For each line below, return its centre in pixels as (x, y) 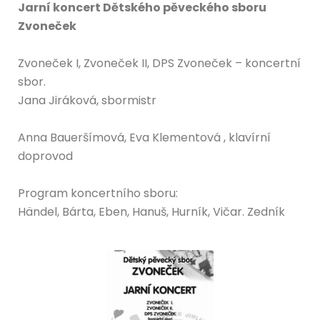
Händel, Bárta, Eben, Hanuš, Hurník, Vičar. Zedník (151, 211)
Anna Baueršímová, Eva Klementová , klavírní (144, 137)
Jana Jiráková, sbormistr (87, 100)
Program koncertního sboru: (98, 193)
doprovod (45, 156)
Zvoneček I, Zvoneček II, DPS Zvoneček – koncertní (159, 63)
